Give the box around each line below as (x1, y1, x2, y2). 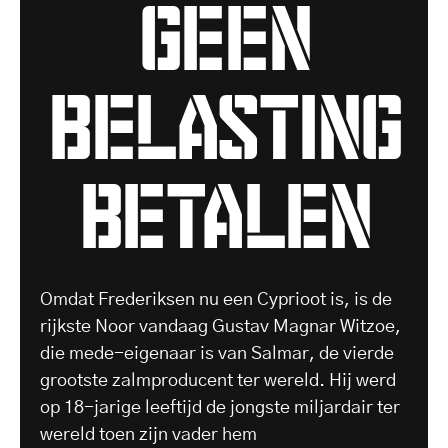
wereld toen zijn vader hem (40, 425, 257, 444)
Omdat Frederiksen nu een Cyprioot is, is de (40, 290, 392, 309)
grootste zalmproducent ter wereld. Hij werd (40, 371, 396, 390)
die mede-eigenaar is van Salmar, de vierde (40, 344, 394, 363)
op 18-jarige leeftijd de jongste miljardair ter (40, 398, 400, 417)
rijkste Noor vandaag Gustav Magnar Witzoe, (40, 317, 401, 336)
